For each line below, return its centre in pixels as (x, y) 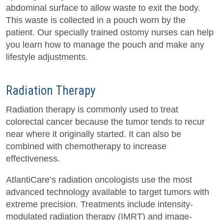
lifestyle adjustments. (47, 57)
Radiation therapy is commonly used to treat (92, 110)
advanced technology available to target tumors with (108, 192)
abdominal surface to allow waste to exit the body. (103, 8)
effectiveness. (33, 159)
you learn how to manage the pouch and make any (105, 45)
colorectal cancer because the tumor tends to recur (105, 122)
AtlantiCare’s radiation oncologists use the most (99, 180)
